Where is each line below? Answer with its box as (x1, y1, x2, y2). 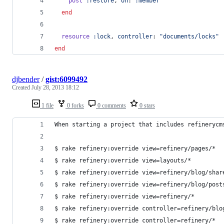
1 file (40, 101, 53, 109)
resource (61, 32, 89, 40)
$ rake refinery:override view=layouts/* (54, 156, 191, 164)
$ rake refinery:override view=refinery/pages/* (54, 144, 215, 152)
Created (12, 83, 31, 91)
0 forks (65, 101, 84, 109)
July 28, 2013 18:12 (31, 83, 79, 91)
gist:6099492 (45, 74, 87, 83)
